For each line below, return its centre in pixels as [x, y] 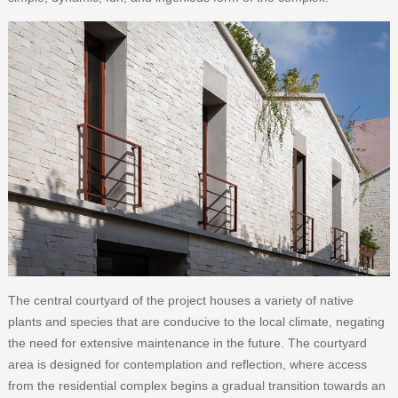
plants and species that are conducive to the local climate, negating [196, 322]
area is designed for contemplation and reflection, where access [187, 365]
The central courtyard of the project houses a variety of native [180, 301]
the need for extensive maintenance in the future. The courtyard [187, 343]
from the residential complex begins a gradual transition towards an [196, 386]
